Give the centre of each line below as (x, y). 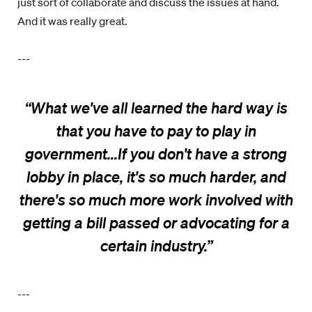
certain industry (152, 245)
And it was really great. (73, 21)
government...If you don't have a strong (156, 154)
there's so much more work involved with (156, 200)
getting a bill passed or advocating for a (156, 223)
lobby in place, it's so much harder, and (156, 177)
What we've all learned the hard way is (159, 108)
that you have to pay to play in (156, 131)
